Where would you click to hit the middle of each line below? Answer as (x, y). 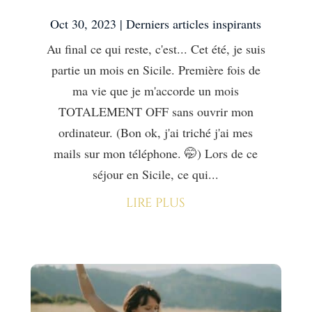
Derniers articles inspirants (194, 24)
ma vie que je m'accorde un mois (156, 91)
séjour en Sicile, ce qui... (156, 174)
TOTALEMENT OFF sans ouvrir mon (156, 112)
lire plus (156, 203)
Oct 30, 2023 (84, 24)
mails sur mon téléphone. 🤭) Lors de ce (156, 154)
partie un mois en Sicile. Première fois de (156, 70)
